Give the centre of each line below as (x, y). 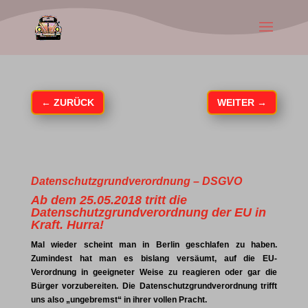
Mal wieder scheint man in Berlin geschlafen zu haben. (154, 245)
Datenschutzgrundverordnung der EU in (148, 212)
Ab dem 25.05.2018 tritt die (109, 200)
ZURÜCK (74, 102)
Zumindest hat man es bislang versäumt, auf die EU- (154, 258)
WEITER (236, 102)
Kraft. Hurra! (67, 225)
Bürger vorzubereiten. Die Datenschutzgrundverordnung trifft (154, 286)
